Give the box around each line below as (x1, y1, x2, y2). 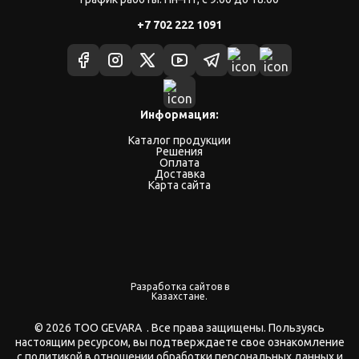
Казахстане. (151, 291, 208, 302)
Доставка (154, 167, 205, 181)
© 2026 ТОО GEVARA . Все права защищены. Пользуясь (34, 321, 325, 335)
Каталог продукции (128, 134, 231, 147)
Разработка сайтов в (130, 281, 229, 292)
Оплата (159, 156, 200, 170)
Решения (156, 145, 203, 159)
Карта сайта (148, 179, 211, 192)
